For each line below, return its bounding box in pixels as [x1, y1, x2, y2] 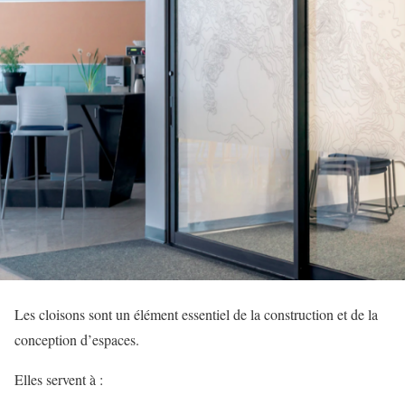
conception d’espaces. [14, 330, 139, 349]
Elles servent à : [14, 370, 103, 389]
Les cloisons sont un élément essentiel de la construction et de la [14, 305, 378, 324]
